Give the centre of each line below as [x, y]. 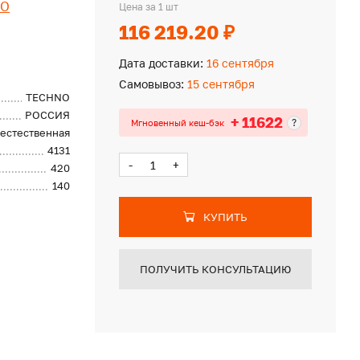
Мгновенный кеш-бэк [177, 122]
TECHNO [48, 97]
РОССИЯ [48, 115]
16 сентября [238, 63]
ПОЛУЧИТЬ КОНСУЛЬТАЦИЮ [215, 269]
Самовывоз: [151, 84]
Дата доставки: [161, 63]
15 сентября [219, 84]
